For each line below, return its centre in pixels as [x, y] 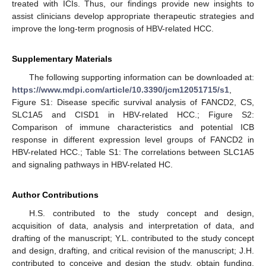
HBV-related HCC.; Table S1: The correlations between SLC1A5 [133, 152]
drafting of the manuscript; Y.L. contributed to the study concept [133, 238]
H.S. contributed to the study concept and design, [141, 213]
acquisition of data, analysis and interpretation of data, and [133, 226]
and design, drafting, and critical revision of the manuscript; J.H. [133, 251]
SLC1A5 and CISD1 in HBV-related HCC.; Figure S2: [133, 115]
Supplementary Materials [62, 59]
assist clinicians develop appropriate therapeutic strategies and [133, 16]
